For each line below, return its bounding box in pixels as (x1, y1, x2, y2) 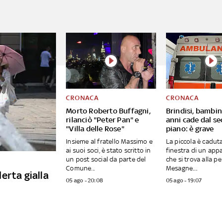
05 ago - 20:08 (66, 177, 103, 184)
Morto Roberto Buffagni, (66, 107, 151, 115)
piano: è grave (166, 124, 214, 133)
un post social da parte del (66, 156, 146, 164)
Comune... (66, 165, 95, 172)
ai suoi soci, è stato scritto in (66, 147, 151, 155)
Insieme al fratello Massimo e (66, 138, 153, 146)
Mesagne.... (166, 165, 197, 172)
